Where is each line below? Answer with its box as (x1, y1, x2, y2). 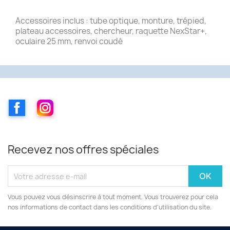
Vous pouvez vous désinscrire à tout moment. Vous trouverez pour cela (8, 193, 218, 202)
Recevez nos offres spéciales (8, 142, 159, 158)
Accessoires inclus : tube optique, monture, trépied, (15, 15, 206, 26)
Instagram (53, 99, 94, 110)
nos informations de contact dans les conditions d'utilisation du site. (8, 203, 212, 212)
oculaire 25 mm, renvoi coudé (15, 35, 123, 47)
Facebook (25, 99, 63, 110)
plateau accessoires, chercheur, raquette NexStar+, (15, 25, 207, 36)
